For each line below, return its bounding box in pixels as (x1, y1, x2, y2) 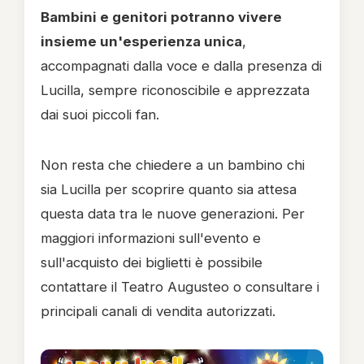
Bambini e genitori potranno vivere (41, 9, 282, 25)
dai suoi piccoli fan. (41, 106, 163, 123)
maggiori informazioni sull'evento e (41, 230, 261, 246)
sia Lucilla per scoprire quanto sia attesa (41, 181, 297, 197)
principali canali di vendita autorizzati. (41, 303, 275, 319)
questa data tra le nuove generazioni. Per (41, 206, 305, 222)
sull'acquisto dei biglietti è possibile (41, 254, 262, 271)
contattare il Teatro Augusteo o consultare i (41, 279, 319, 295)
